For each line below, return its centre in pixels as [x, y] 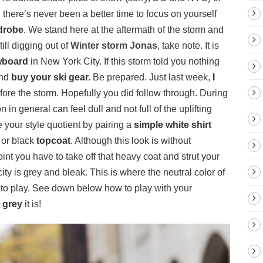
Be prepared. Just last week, [151, 77]
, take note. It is [188, 46]
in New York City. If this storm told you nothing [124, 62]
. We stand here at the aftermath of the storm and [124, 30]
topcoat [53, 141]
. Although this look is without [131, 141]
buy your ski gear [50, 77]
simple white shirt [171, 125]
